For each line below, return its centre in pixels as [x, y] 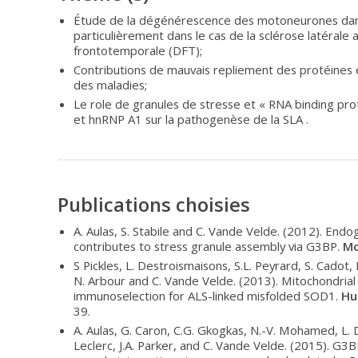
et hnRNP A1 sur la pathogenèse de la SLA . [191, 119]
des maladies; [110, 85]
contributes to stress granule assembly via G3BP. [208, 247]
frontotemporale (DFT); [138, 51]
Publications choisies [154, 205]
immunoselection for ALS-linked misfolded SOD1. [207, 296]
